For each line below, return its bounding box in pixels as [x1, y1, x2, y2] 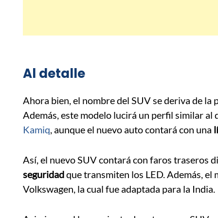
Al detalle [23, 65, 85, 83]
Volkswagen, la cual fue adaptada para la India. [23, 183, 215, 195]
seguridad [23, 168, 64, 181]
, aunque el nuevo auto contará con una [50, 124, 212, 136]
